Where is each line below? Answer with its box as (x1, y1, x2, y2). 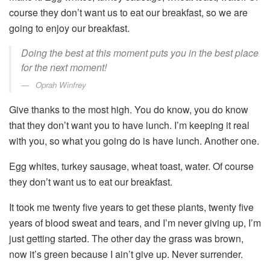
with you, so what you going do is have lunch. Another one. (9, 134, 259, 148)
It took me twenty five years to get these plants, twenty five (9, 200, 254, 215)
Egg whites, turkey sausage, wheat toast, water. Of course (9, 159, 254, 174)
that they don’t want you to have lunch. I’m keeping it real (9, 118, 250, 133)
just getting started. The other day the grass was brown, (9, 231, 243, 246)
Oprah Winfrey (33, 79, 86, 91)
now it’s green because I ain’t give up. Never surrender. (9, 247, 243, 262)
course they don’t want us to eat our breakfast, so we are (9, 5, 248, 20)
